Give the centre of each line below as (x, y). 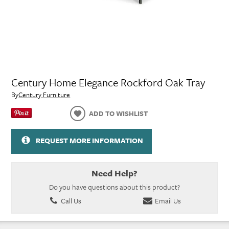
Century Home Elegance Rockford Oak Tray (108, 83)
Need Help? (114, 173)
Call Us (70, 201)
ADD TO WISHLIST (119, 113)
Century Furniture (44, 94)
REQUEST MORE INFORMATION (89, 141)
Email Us (167, 201)
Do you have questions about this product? (114, 187)
